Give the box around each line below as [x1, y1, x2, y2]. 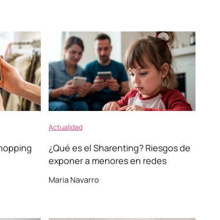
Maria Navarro [49, 174, 99, 185]
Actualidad [49, 122, 82, 132]
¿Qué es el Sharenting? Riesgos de [49, 142, 191, 154]
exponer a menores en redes [49, 155, 166, 166]
